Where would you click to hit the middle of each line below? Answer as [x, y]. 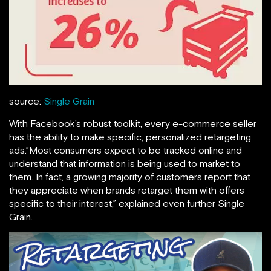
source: [26, 101]
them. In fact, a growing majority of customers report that [130, 176]
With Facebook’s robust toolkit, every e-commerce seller [133, 123]
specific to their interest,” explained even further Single [127, 203]
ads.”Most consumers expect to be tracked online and [126, 150]
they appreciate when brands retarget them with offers [127, 190]
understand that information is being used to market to [125, 163]
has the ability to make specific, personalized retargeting [130, 136]
